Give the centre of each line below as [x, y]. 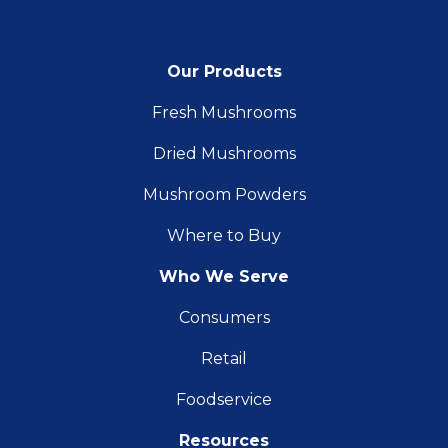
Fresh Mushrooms [224, 112]
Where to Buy [224, 235]
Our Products [224, 71]
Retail [224, 358]
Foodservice [224, 399]
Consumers [224, 317]
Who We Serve [224, 276]
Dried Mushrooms [224, 153]
